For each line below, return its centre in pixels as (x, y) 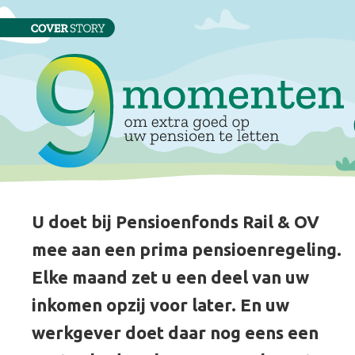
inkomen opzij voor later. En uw (160, 305)
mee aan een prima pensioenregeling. (187, 249)
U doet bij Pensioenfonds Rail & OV (176, 221)
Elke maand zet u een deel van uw (170, 277)
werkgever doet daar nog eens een (175, 332)
